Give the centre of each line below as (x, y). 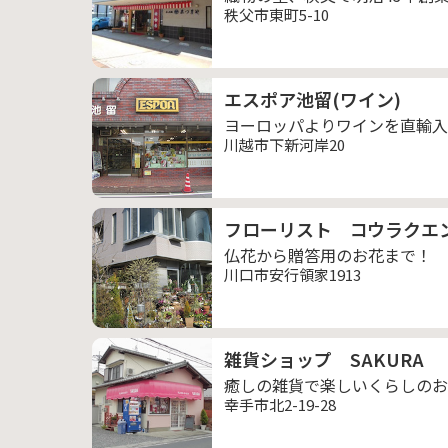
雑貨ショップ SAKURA (324, 359)
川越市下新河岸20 (284, 144)
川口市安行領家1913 (292, 274)
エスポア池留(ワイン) (312, 99)
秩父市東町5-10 (276, 14)
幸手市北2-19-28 (280, 404)
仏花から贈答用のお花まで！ (328, 255)
